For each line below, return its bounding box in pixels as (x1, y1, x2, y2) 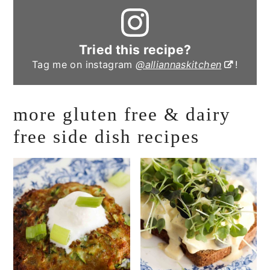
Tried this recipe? (78, 42, 192, 57)
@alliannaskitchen (136, 58, 222, 71)
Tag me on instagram (31, 58, 136, 71)
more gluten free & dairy (13, 103, 231, 125)
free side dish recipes (13, 125, 200, 147)
